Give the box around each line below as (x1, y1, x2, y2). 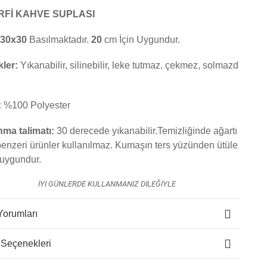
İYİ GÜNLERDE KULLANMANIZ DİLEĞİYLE (38, 179, 176, 188)
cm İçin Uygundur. (104, 35, 180, 45)
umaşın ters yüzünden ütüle (122, 140, 238, 150)
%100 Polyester (4, 100, 70, 110)
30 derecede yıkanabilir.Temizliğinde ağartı (57, 126, 237, 136)
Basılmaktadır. (29, 35, 91, 45)
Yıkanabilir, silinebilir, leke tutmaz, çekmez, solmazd (20, 60, 238, 70)
